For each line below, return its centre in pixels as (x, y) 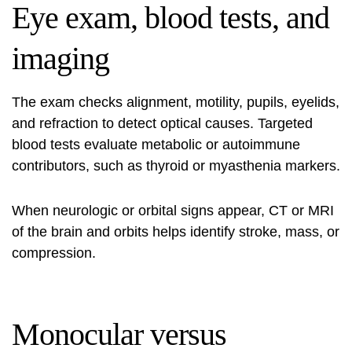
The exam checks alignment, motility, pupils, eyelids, (176, 102)
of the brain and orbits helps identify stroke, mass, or (176, 232)
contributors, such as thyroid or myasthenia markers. (176, 166)
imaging (60, 59)
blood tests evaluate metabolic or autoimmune (156, 145)
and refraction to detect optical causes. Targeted (162, 123)
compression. (54, 253)
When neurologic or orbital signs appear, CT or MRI (173, 211)
